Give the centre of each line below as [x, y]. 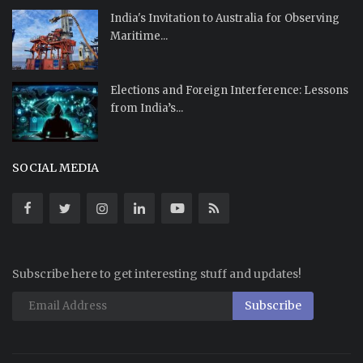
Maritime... [139, 36]
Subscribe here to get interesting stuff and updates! [157, 273]
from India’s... [147, 108]
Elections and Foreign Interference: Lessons [229, 90]
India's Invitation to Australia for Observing [225, 18]
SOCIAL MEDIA [56, 167]
